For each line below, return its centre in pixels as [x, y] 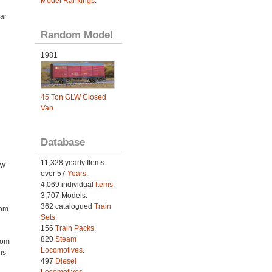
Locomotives [61, 250]
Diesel [66, 261]
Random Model [76, 35]
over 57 [54, 174]
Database [63, 142]
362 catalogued [67, 207]
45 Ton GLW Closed [73, 97]
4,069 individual [68, 185]
